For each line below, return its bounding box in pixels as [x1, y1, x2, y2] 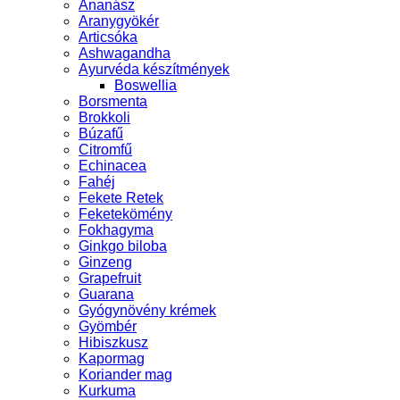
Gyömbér [79, 318, 137, 334]
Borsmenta [79, 93, 147, 109]
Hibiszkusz [79, 334, 148, 350]
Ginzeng [79, 254, 132, 270]
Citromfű [79, 141, 132, 157]
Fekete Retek [79, 189, 163, 205]
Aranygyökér [79, 12, 159, 29]
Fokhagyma [79, 221, 154, 237]
